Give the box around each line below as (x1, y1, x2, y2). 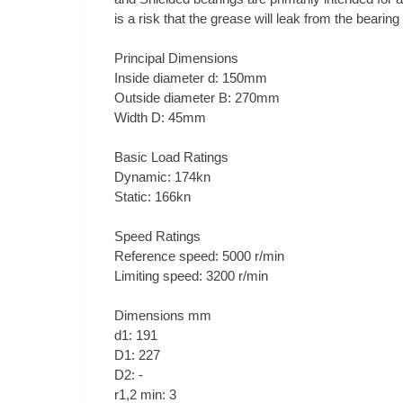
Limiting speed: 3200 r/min (114, 267, 268, 283)
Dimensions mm (114, 307, 211, 323)
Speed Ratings (114, 228, 201, 244)
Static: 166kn (114, 188, 191, 204)
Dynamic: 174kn (114, 168, 210, 184)
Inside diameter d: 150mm (114, 69, 267, 85)
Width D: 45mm (114, 109, 206, 125)
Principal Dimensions (114, 49, 238, 66)
